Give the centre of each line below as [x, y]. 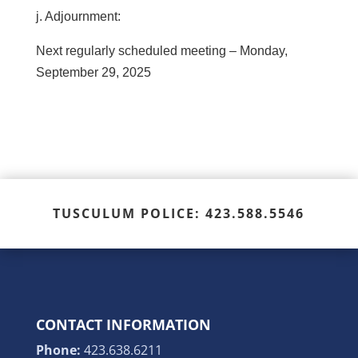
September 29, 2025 [93, 72]
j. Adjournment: [78, 16]
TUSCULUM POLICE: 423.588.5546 [179, 213]
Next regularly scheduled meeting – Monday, [161, 51]
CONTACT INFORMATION [123, 324]
